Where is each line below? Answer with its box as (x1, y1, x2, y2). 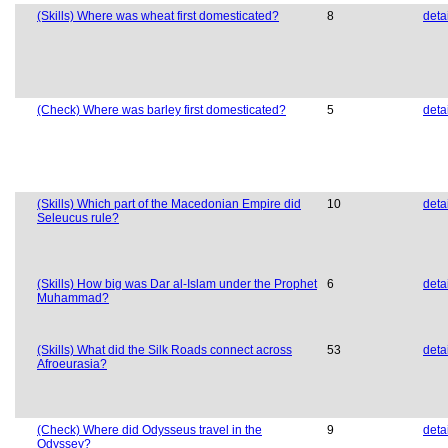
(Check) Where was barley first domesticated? (37, 103, 286, 118)
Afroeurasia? (37, 357, 107, 372)
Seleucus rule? (37, 211, 119, 226)
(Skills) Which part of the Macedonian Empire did (37, 197, 301, 212)
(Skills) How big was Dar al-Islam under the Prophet (37, 277, 317, 292)
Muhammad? (37, 291, 109, 306)
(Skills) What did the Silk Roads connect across (37, 343, 292, 358)
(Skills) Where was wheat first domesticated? (37, 9, 279, 24)
